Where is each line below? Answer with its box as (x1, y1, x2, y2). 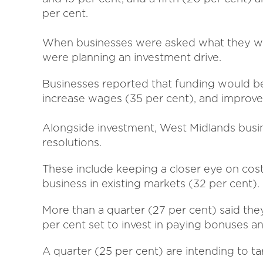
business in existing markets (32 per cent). (42, 177, 259, 190)
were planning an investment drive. (42, 51, 221, 63)
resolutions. (42, 136, 102, 149)
